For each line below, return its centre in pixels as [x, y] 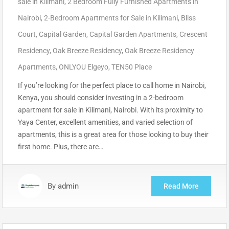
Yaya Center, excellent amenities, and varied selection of [105, 122]
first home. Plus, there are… [61, 146]
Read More [181, 186]
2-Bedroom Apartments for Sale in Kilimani [111, 18]
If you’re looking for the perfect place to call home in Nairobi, [112, 85]
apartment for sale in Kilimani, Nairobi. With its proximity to [110, 110]
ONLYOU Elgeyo [84, 67]
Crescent [193, 34]
